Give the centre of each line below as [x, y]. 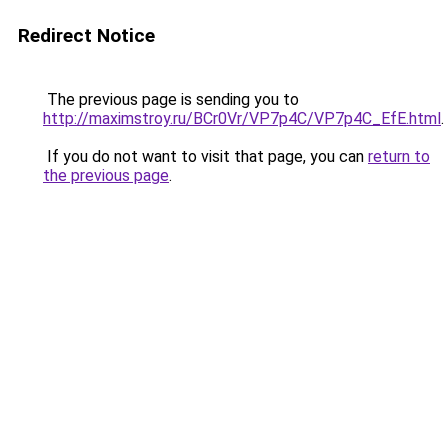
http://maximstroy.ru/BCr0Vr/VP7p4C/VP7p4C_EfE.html [242, 118]
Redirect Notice [86, 35]
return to [399, 156]
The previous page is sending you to [171, 99]
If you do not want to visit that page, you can [205, 156]
